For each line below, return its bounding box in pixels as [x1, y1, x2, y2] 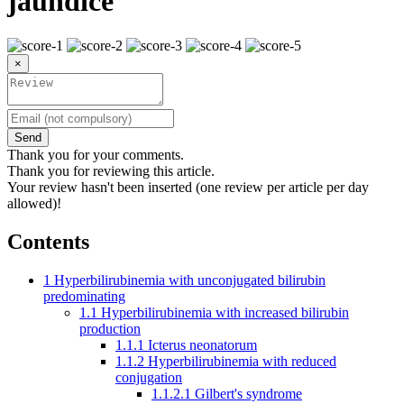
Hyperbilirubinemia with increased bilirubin [101, 304, 349, 320]
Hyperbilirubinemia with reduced [148, 353, 336, 369]
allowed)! [7, 195, 61, 211]
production [79, 320, 141, 336]
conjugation [115, 369, 182, 385]
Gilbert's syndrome [195, 385, 302, 401]
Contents [7, 229, 89, 253]
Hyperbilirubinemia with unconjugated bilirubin [54, 271, 326, 288]
